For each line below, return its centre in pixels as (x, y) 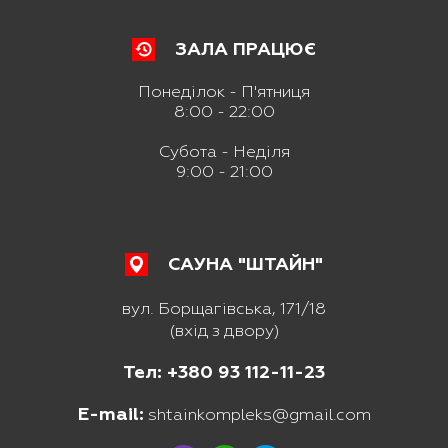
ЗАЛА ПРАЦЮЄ (245, 50)
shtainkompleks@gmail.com (257, 415)
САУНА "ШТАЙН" (245, 265)
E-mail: (110, 415)
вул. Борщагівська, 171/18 (224, 309)
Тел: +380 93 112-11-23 (224, 373)
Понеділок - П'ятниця (224, 92)
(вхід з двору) (224, 331)
